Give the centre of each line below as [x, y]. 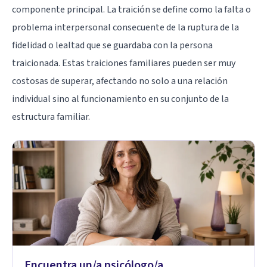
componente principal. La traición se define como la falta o [131, 9]
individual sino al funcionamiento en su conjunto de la [120, 99]
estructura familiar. [51, 117]
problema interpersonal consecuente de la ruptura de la [125, 27]
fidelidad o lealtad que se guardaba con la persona [112, 45]
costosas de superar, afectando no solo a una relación [120, 81]
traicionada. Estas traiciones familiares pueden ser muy [124, 63]
